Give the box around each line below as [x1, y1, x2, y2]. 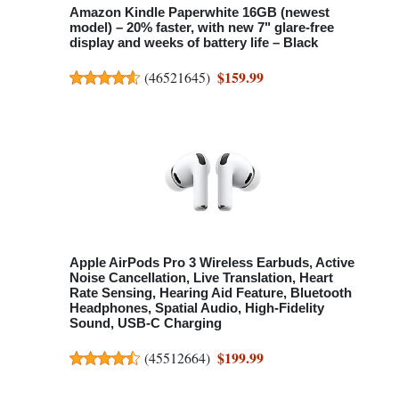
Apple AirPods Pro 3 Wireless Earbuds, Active [69, 254, 354, 270]
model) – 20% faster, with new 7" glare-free [69, 19, 334, 35]
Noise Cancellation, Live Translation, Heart [69, 269, 333, 285]
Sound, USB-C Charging [69, 314, 222, 330]
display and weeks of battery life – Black [69, 34, 318, 50]
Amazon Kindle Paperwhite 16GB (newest [69, 4, 330, 20]
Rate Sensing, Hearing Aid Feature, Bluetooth [69, 284, 352, 300]
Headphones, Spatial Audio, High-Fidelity [69, 299, 324, 315]
